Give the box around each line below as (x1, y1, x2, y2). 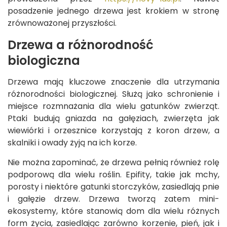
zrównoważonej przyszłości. (8, 17, 117, 29)
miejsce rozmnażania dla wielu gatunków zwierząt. (8, 100, 219, 112)
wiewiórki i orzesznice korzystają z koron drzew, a (8, 125, 219, 137)
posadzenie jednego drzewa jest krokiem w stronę (8, 5, 219, 17)
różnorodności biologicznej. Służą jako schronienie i (8, 88, 219, 100)
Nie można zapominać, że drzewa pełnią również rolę (8, 157, 219, 169)
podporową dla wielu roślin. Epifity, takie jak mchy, (8, 169, 219, 181)
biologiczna (8, 52, 80, 69)
